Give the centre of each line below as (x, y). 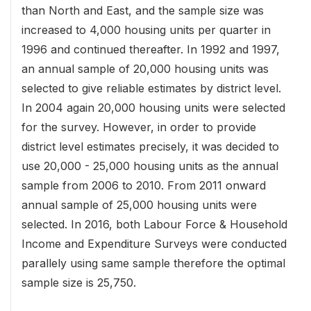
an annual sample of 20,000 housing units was (145, 69)
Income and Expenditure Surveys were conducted (154, 244)
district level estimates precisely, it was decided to (150, 147)
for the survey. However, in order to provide (139, 127)
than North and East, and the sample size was (143, 11)
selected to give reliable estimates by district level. (151, 89)
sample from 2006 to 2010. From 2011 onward (144, 186)
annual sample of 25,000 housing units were (139, 205)
